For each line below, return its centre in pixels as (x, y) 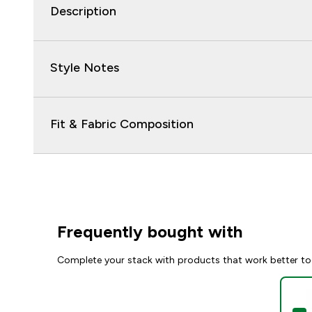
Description (83, 11)
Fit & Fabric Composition (122, 124)
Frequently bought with (150, 232)
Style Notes (85, 68)
